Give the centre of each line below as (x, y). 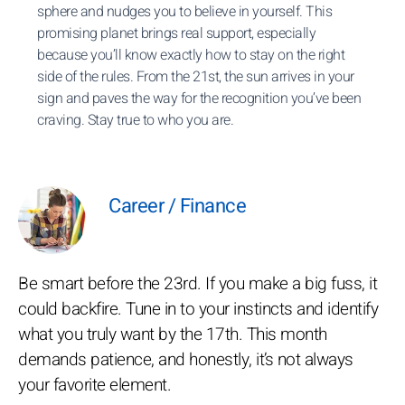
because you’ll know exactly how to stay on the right (191, 55)
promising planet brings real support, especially (176, 33)
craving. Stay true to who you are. (135, 120)
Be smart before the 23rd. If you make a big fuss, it (198, 284)
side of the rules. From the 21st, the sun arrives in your (196, 77)
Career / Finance (177, 206)
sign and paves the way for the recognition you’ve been (199, 99)
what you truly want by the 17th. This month (173, 334)
